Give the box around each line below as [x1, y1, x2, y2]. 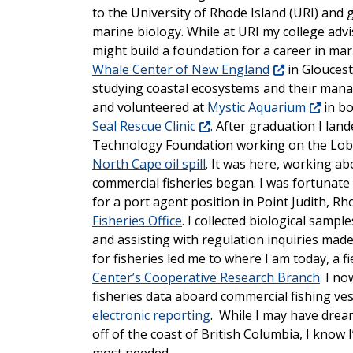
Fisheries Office [92, 212, 182, 230]
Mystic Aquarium [207, 98, 306, 117]
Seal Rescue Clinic [92, 117, 195, 136]
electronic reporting [92, 307, 210, 325]
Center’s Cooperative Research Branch [92, 269, 320, 287]
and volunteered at [92, 98, 207, 117]
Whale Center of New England [92, 61, 269, 79]
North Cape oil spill [92, 155, 206, 173]
